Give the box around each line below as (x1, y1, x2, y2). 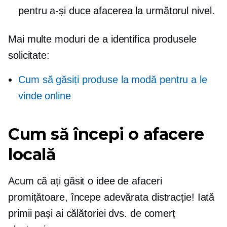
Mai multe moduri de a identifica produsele (8, 33, 197, 45)
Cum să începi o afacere (8, 124, 204, 144)
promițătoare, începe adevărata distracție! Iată (8, 191, 215, 203)
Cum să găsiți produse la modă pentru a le (18, 73, 207, 85)
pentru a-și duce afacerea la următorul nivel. (18, 5, 215, 16)
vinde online (18, 90, 71, 101)
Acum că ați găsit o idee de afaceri (8, 175, 162, 186)
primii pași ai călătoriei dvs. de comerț (8, 207, 175, 219)
